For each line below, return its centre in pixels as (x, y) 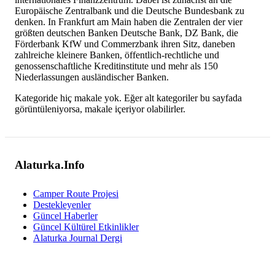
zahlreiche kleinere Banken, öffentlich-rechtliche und (117, 55)
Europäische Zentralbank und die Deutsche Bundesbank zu (130, 10)
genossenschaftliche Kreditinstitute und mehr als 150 (116, 66)
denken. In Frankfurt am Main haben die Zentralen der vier (129, 21)
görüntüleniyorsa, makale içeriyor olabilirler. (100, 109)
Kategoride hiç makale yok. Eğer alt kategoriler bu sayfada (128, 98)
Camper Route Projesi (76, 194)
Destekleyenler (62, 205)
